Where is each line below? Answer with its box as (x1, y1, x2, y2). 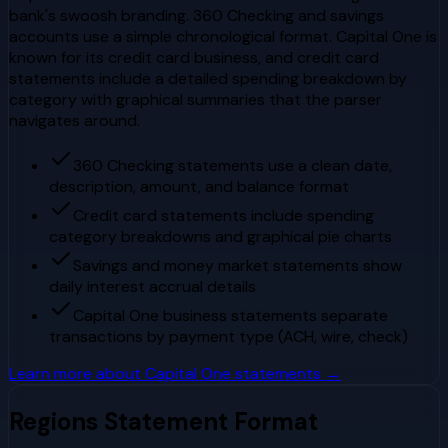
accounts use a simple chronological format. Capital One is (9, 25, 437, 47)
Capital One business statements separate (73, 304, 388, 326)
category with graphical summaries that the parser (9, 88, 382, 110)
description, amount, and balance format (49, 175, 349, 197)
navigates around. (9, 109, 140, 131)
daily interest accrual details (49, 275, 256, 297)
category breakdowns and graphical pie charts (49, 225, 392, 247)
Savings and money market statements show (73, 254, 402, 276)
